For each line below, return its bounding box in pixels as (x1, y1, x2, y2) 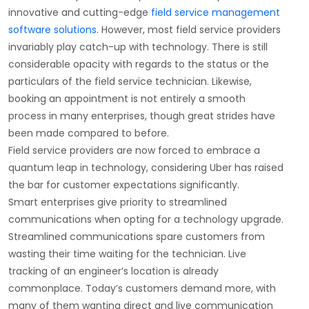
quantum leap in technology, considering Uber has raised (8, 160, 283, 175)
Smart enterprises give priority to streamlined (8, 195, 227, 209)
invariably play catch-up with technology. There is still (8, 39, 268, 54)
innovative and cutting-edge (8, 5, 151, 19)
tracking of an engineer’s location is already (8, 263, 219, 278)
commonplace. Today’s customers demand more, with (8, 281, 276, 295)
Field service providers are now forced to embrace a (8, 143, 260, 157)
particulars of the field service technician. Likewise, (8, 74, 252, 88)
